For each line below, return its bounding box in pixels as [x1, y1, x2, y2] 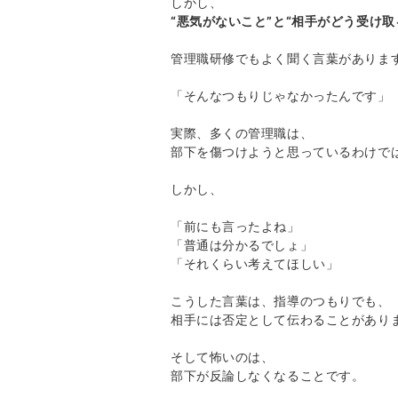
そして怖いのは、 [171, 347, 275, 365]
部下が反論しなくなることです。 [171, 366, 365, 384]
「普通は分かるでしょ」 [171, 235, 314, 253]
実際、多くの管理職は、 [171, 123, 314, 141]
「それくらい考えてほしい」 [171, 254, 339, 272]
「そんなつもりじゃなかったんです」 [171, 86, 391, 104]
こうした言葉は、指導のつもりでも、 [171, 291, 391, 309]
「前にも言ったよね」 [171, 217, 300, 235]
